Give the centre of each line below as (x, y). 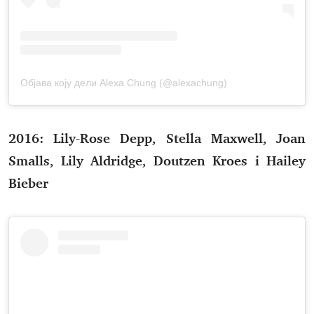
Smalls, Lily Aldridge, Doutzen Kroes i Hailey (157, 160)
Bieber (28, 183)
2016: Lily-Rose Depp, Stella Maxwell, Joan (157, 138)
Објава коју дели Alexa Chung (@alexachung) (124, 82)
